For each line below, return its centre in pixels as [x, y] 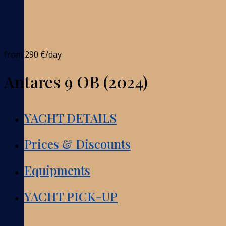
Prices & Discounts [77, 144]
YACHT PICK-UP [71, 196]
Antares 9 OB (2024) [76, 82]
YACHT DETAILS [70, 117]
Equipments [57, 170]
